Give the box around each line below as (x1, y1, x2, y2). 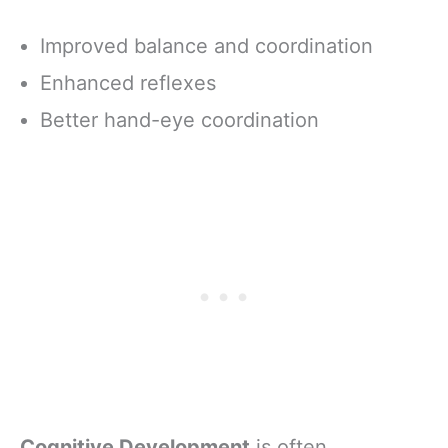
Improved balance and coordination (40, 33, 373, 58)
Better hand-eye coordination (40, 107, 319, 132)
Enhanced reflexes (40, 70, 216, 95)
